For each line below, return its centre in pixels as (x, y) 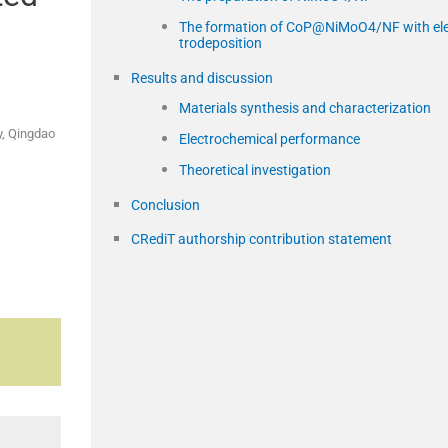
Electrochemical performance (269, 138)
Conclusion (165, 204)
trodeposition (220, 42)
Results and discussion (202, 77)
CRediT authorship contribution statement (261, 238)
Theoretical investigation (255, 169)
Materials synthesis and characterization (305, 107)
